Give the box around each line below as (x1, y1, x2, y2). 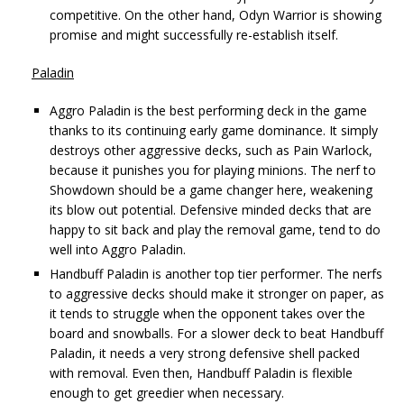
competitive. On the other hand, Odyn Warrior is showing (50, 5, 381, 23)
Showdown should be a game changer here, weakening (50, 180, 372, 198)
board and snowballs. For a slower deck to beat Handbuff (50, 324, 383, 342)
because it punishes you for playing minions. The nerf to (50, 161, 376, 179)
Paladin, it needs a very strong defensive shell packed (50, 344, 360, 362)
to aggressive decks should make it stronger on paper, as (50, 284, 384, 302)
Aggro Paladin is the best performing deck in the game (50, 101, 367, 119)
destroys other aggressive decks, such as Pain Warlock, (50, 141, 372, 159)
